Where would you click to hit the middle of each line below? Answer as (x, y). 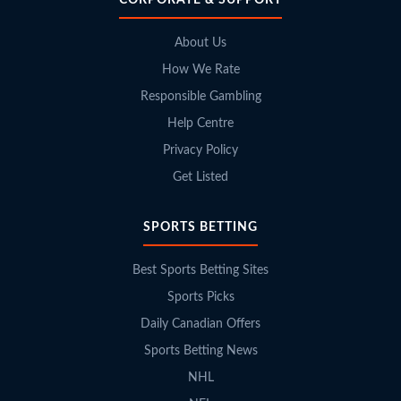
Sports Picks (200, 297)
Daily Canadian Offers (200, 324)
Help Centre (200, 123)
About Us (200, 43)
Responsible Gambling (200, 96)
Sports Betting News (200, 350)
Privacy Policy (200, 150)
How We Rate (200, 69)
